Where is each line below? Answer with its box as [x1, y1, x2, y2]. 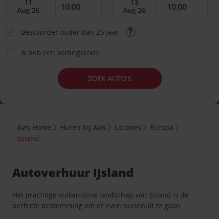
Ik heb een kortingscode [21, 48, 99, 57]
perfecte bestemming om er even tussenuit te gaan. [12, 200, 183, 210]
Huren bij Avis [60, 122, 107, 132]
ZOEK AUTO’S [88, 73, 131, 83]
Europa [150, 122, 174, 132]
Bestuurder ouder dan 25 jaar [21, 27, 121, 37]
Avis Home [17, 122, 52, 132]
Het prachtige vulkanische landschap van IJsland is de [12, 190, 189, 199]
